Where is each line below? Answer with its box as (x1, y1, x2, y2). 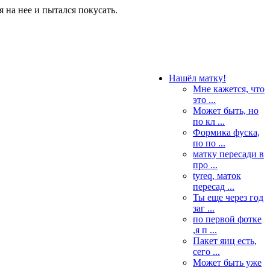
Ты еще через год (193, 192, 263, 202)
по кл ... (193, 116, 225, 127)
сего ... (193, 246, 220, 257)
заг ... (193, 203, 215, 213)
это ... (193, 95, 216, 105)
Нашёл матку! (169, 73, 226, 83)
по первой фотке (193, 214, 262, 224)
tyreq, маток (193, 171, 241, 181)
